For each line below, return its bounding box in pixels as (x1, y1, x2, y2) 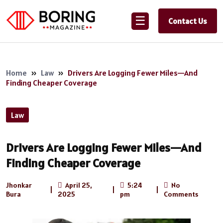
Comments (164, 189, 199, 199)
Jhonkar (6, 180, 32, 190)
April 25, (64, 180, 93, 190)
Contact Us (168, 16, 207, 26)
